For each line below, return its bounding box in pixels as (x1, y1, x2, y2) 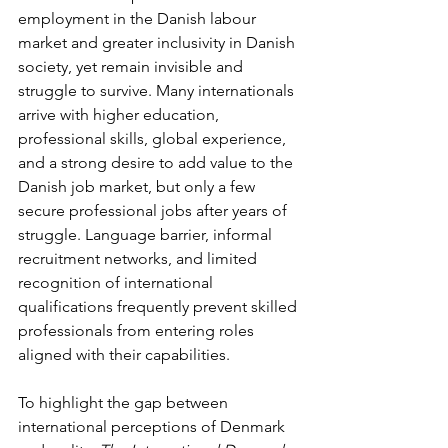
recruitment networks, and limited (18, 248, 261, 268)
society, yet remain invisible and (18, 56, 247, 76)
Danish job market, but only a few (18, 176, 259, 196)
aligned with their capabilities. (18, 344, 230, 364)
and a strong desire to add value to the (18, 152, 297, 172)
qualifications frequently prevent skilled (18, 296, 301, 316)
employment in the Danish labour (18, 8, 260, 28)
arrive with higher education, (18, 104, 223, 124)
